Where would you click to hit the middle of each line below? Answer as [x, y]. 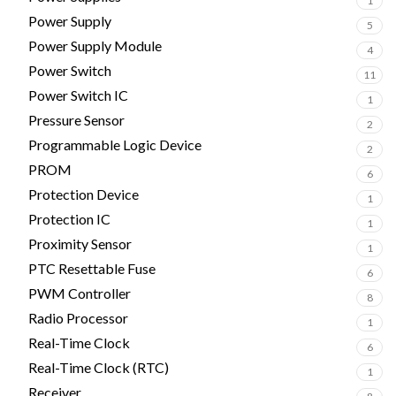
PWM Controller [80, 293]
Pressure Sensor [76, 120]
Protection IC [69, 219]
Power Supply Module [95, 46]
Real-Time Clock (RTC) [99, 367]
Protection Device [84, 194]
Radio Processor [78, 318]
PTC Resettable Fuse [92, 268]
